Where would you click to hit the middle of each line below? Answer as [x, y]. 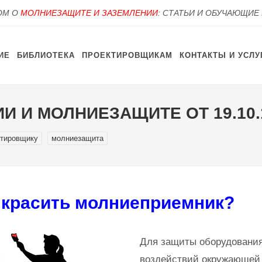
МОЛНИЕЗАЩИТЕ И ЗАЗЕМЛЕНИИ [89, 13]
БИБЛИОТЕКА [46, 55]
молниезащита [77, 138]
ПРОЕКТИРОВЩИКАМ [127, 55]
